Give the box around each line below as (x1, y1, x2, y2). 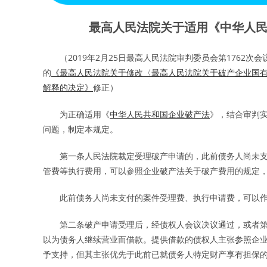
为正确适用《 (43, 108, 110, 120)
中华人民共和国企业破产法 (110, 108, 210, 120)
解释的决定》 (43, 82, 93, 94)
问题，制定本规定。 (43, 123, 118, 135)
